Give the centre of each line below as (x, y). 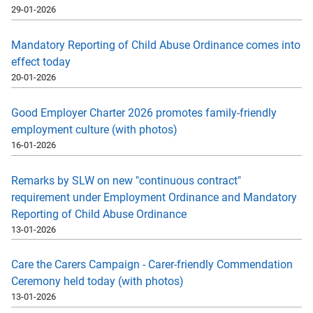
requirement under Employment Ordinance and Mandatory (154, 197)
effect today (41, 62)
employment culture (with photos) (94, 129)
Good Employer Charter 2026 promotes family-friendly (144, 112)
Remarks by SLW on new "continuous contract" (126, 180)
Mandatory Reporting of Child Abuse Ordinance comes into (156, 45)
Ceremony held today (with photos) (97, 282)
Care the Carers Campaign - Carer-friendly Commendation (152, 265)
